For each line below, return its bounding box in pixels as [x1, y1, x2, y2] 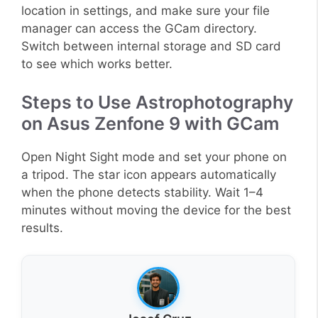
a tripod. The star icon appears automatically [21, 167, 276, 182]
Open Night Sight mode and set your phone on [21, 149, 287, 164]
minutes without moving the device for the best [21, 202, 291, 217]
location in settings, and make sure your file [21, 4, 270, 18]
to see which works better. [21, 57, 172, 72]
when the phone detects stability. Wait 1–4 [21, 185, 263, 199]
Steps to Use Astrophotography [21, 91, 293, 113]
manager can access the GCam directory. [21, 21, 257, 36]
